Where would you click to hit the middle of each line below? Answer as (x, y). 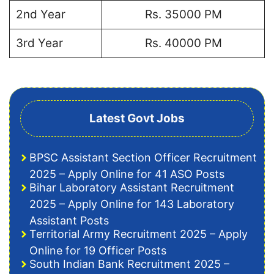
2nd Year (40, 14)
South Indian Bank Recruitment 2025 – (129, 264)
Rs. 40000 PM (183, 43)
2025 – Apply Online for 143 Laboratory (132, 204)
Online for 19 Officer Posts (98, 250)
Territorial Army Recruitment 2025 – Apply (139, 234)
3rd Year (39, 43)
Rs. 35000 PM (183, 14)
